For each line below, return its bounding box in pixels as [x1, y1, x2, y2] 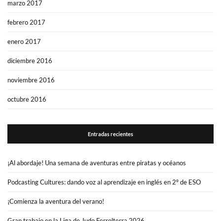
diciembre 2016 [7, 57, 52, 65]
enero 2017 [7, 37, 41, 46]
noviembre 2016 [7, 76, 55, 84]
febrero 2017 [7, 18, 45, 27]
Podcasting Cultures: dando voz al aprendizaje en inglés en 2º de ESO [7, 178, 201, 186]
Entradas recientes [88, 131, 133, 138]
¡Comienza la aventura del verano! [7, 197, 104, 206]
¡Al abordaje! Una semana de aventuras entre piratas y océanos [7, 159, 186, 167]
